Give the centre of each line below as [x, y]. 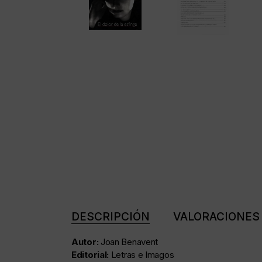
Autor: [86, 242]
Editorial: [91, 255]
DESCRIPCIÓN [111, 217]
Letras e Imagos [142, 255]
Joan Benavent [129, 242]
